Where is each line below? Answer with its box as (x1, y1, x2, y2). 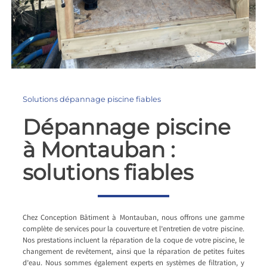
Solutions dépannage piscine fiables (23, 94, 162, 104)
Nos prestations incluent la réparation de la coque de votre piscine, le (23, 235, 244, 247)
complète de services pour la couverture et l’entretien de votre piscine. (23, 223, 244, 235)
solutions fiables (23, 159, 194, 185)
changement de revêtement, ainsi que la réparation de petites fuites (23, 246, 244, 258)
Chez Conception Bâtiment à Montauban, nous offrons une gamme (23, 212, 244, 224)
